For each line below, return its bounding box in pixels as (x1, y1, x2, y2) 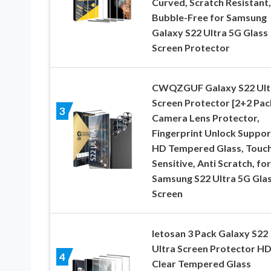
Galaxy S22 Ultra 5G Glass (151, 27, 268, 39)
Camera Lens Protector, (151, 112, 260, 124)
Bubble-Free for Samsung (151, 11, 267, 24)
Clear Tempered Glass (151, 258, 251, 270)
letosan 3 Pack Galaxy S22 (151, 227, 268, 240)
